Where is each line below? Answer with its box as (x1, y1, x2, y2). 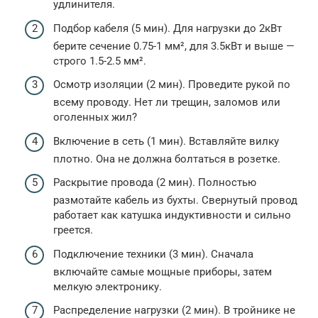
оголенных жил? (53, 111, 137, 124)
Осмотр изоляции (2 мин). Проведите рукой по (53, 78, 290, 92)
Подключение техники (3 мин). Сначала (53, 247, 253, 261)
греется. (53, 224, 93, 237)
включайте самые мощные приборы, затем (53, 265, 272, 278)
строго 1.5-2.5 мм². (53, 54, 146, 67)
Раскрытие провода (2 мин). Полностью (53, 176, 256, 190)
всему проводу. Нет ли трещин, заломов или (53, 96, 280, 109)
